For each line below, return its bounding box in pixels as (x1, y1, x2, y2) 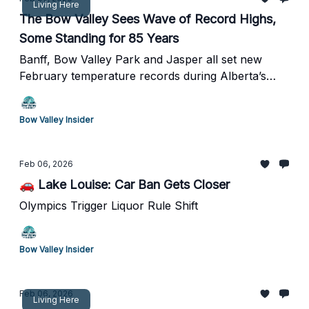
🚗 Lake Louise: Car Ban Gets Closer (19, 177, 230, 192)
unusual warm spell (19, 86, 122, 99)
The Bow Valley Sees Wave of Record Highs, (19, 12, 276, 26)
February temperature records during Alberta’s (19, 69, 266, 83)
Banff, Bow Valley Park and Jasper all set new (19, 52, 262, 66)
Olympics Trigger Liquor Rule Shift (19, 199, 198, 212)
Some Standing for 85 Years (19, 31, 179, 46)
